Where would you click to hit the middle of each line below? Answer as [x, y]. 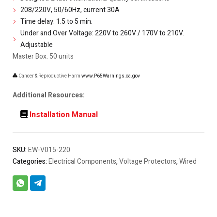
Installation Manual [64, 115]
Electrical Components [82, 162]
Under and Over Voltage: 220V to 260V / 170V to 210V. [102, 33]
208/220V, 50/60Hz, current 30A [70, 10]
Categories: [31, 162]
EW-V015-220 [49, 150]
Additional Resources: [49, 95]
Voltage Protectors [148, 162]
